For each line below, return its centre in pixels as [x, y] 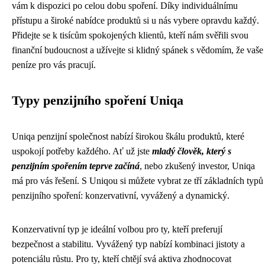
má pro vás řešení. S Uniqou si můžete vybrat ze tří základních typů [138, 181]
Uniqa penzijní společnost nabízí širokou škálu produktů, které [128, 136]
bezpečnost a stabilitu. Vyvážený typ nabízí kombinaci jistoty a [128, 244]
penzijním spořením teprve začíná [76, 166]
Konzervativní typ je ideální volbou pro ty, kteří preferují [117, 229]
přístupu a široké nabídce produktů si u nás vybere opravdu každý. [135, 20]
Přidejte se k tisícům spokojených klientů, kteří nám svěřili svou [130, 35]
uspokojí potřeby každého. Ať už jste [82, 151]
